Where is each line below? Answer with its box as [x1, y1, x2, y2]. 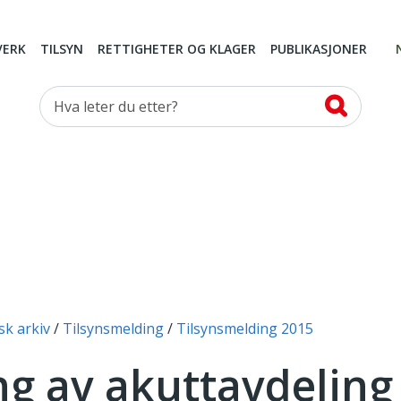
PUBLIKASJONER [270, 40, 367, 58]
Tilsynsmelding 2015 [176, 319, 313, 339]
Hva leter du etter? [39, 87, 164, 107]
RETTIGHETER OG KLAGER [98, 40, 256, 58]
